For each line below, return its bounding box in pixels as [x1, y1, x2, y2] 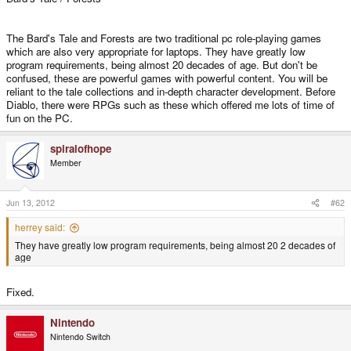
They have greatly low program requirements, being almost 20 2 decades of [15, 238, 335, 252]
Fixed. [6, 284, 34, 299]
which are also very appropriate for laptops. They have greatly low [6, 43, 306, 59]
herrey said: [15, 220, 65, 234]
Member [50, 156, 81, 168]
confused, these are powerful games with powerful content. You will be [6, 70, 327, 85]
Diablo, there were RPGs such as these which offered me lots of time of [6, 96, 335, 112]
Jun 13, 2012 [6, 197, 55, 209]
